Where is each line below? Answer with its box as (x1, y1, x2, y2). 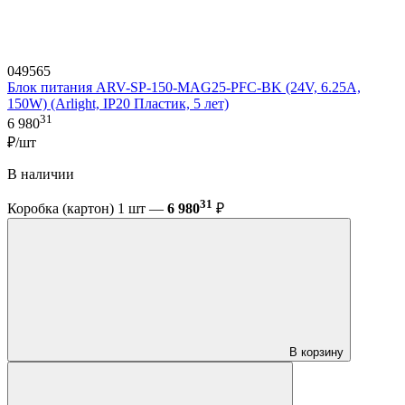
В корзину (289, 345, 344, 360)
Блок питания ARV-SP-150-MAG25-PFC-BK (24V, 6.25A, (7, 79, 361, 95)
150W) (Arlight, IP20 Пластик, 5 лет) (7, 95, 229, 111)
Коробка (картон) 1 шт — (7, 201, 167, 217)
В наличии (7, 166, 74, 183)
